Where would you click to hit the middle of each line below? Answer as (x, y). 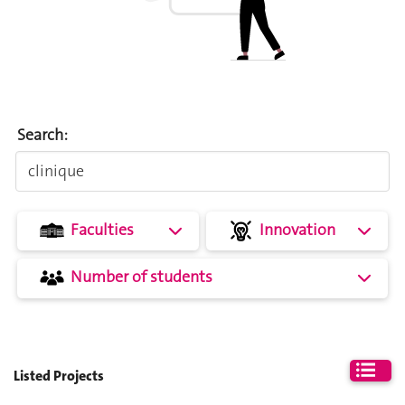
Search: (43, 134)
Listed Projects (59, 375)
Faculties (103, 230)
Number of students (142, 277)
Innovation (298, 230)
